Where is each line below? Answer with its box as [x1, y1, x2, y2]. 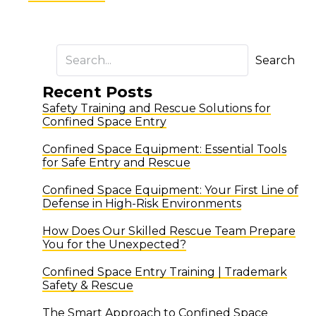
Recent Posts [42, 82, 152, 102]
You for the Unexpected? [42, 237, 186, 251]
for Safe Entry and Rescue [42, 155, 190, 169]
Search [255, 53, 295, 67]
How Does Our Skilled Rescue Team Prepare [42, 224, 296, 238]
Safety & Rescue [42, 278, 133, 292]
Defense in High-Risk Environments [42, 196, 241, 210]
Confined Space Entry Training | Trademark [42, 265, 287, 279]
